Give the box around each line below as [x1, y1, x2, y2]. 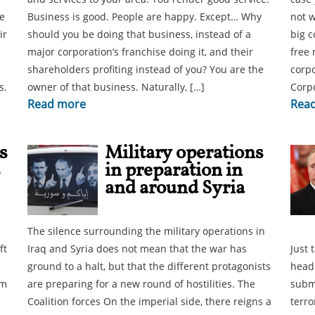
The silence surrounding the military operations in [27, 224, 265, 238]
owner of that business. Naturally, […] [27, 80, 205, 94]
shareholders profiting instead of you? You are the [27, 63, 264, 76]
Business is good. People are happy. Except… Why [27, 10, 262, 23]
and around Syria [105, 175, 245, 202]
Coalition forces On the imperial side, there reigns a [27, 295, 271, 308]
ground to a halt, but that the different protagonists [27, 259, 271, 273]
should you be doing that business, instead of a [27, 27, 251, 41]
